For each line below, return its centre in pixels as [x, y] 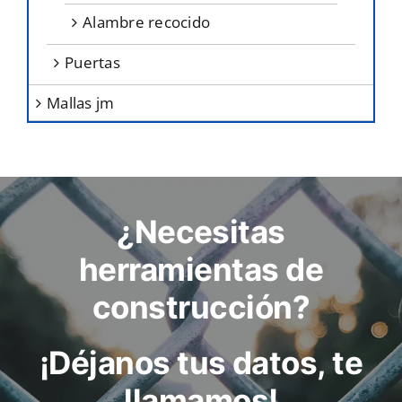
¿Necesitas [201, 232]
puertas [97, 63]
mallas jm [87, 103]
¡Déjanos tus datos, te [201, 363]
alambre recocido [152, 22]
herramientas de [201, 270]
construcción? [201, 307]
